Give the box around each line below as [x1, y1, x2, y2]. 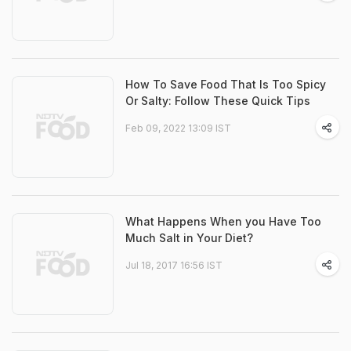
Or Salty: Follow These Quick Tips [125, 94, 310, 107]
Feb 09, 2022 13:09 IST [125, 122, 231, 134]
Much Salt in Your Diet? [125, 231, 253, 244]
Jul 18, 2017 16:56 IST [125, 259, 223, 271]
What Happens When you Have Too [125, 215, 321, 228]
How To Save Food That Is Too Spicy [125, 78, 326, 91]
